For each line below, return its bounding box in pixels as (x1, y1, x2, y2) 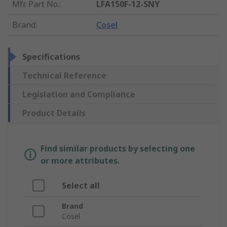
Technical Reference (22, 70, 106, 82)
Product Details (22, 107, 86, 119)
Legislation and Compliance (22, 89, 135, 100)
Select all (62, 180, 100, 192)
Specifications (22, 51, 80, 63)
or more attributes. (41, 155, 120, 167)
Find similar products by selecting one (41, 143, 195, 155)
